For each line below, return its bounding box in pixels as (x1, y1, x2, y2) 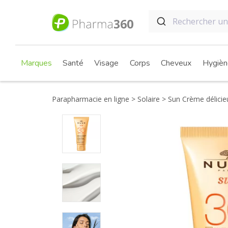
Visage (94, 58, 119, 69)
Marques (20, 58, 52, 69)
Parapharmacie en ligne (52, 94, 129, 104)
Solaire (135, 94, 160, 104)
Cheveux (161, 58, 191, 69)
